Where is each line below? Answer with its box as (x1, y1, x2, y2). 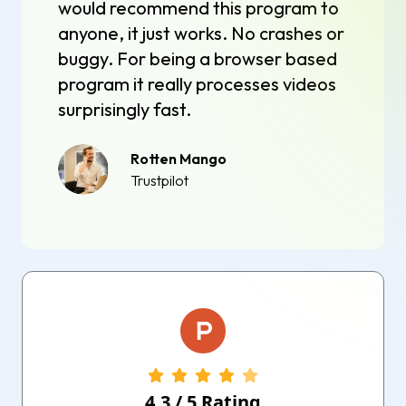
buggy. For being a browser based (58, 46, 337, 70)
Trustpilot (130, 170, 188, 189)
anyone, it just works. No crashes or (58, 21, 344, 44)
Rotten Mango (130, 149, 227, 168)
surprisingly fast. (58, 97, 191, 121)
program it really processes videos (58, 72, 336, 95)
